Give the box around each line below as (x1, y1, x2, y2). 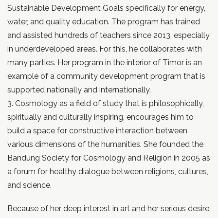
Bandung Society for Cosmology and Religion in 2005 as (7, 153, 210, 163)
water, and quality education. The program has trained (7, 17, 200, 26)
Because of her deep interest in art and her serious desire (7, 204, 209, 213)
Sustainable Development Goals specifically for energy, (7, 3, 205, 13)
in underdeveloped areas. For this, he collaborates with (7, 44, 202, 54)
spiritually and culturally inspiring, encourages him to (7, 112, 194, 122)
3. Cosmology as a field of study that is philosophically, (7, 99, 204, 108)
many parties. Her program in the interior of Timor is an (7, 58, 202, 67)
